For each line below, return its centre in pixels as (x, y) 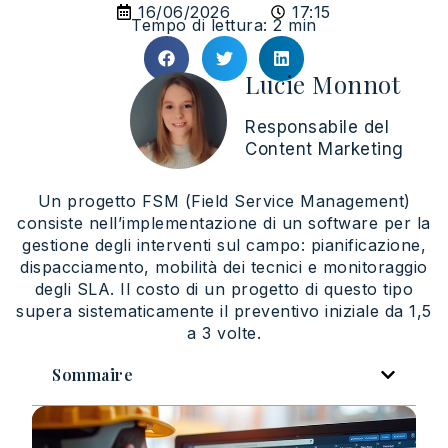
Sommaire (92, 374)
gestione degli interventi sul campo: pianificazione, (224, 245)
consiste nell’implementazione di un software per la (224, 223)
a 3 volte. (224, 333)
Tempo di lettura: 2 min (224, 25)
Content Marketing (324, 148)
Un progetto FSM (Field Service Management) (224, 201)
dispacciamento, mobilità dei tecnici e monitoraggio (224, 267)
